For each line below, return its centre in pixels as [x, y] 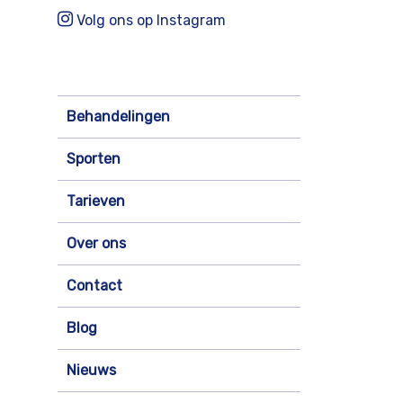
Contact [94, 286]
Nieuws [91, 371]
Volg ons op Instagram [149, 20]
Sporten [94, 159]
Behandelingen [118, 117]
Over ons [96, 244]
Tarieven [96, 201]
